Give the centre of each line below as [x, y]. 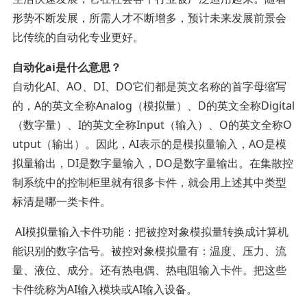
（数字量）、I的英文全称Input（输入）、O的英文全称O [152, 124]
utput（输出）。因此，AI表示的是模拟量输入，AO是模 [149, 144]
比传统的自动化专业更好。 [78, 37]
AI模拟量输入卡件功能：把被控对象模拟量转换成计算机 [150, 231]
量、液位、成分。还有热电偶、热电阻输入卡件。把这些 [149, 270]
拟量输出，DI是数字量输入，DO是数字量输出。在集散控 [152, 163]
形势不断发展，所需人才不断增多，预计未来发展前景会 [149, 17]
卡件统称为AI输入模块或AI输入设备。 [105, 289]
